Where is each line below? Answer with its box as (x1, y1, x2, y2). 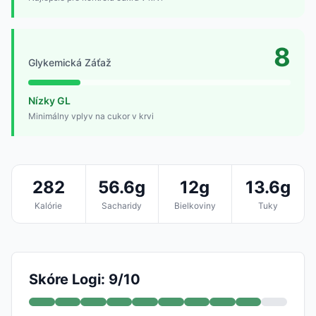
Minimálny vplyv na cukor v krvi (28, 110, 154, 121)
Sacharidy (102, 200, 142, 211)
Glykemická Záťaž (28, 56, 111, 68)
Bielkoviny (174, 200, 216, 211)
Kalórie (35, 200, 63, 211)
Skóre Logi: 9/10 (29, 270, 140, 288)
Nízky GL (28, 94, 71, 107)
